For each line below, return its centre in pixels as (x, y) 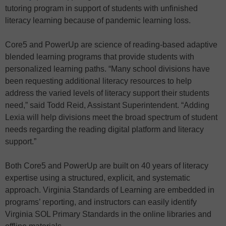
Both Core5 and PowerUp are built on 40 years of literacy (107, 166)
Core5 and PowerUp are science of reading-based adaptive (111, 45)
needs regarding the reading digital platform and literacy (104, 130)
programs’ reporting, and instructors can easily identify (101, 202)
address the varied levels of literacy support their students (107, 93)
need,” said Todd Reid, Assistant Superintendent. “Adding (107, 105)
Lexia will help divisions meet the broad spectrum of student (111, 118)
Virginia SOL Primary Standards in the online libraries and (108, 214)
